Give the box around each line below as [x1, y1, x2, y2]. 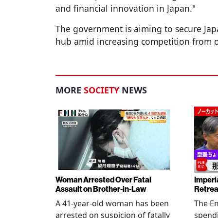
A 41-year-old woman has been [55, 198, 169, 209]
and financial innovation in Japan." [55, 2, 196, 15]
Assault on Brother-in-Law [55, 184, 146, 194]
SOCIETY [84, 84, 119, 96]
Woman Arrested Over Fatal [55, 175, 151, 184]
